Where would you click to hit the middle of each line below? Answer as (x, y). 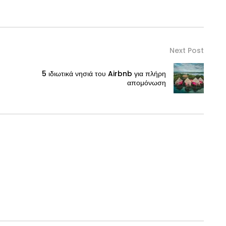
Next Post (187, 50)
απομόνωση (147, 82)
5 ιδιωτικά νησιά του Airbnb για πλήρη (104, 73)
